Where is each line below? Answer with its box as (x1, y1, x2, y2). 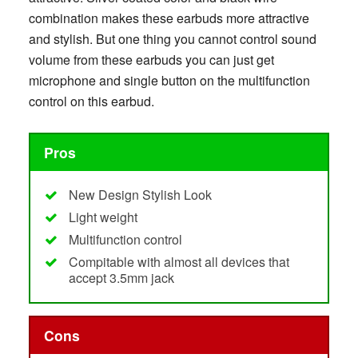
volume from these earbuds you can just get (28, 50, 274, 70)
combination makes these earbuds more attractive (28, 9, 309, 28)
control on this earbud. (28, 92, 154, 111)
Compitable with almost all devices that (68, 252, 289, 271)
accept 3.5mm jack (68, 268, 174, 287)
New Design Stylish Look (68, 185, 212, 204)
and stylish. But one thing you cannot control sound (28, 30, 316, 49)
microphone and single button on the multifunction (28, 71, 310, 90)
